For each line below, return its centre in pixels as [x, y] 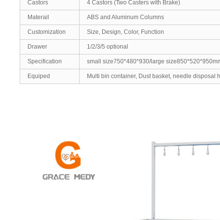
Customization [47, 32]
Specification [45, 61]
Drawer [37, 47]
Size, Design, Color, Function [125, 32]
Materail [38, 17]
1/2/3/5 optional [108, 47]
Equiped [39, 76]
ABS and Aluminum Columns [125, 17]
